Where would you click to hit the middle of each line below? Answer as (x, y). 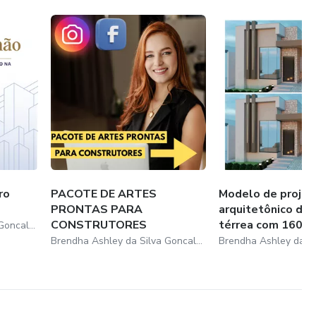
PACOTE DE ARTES (104, 194)
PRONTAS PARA (97, 209)
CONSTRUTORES (99, 225)
